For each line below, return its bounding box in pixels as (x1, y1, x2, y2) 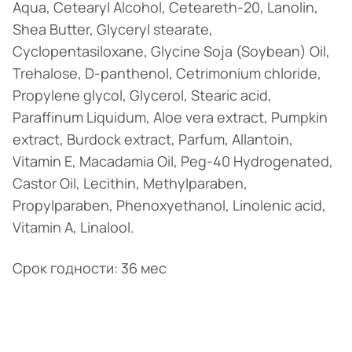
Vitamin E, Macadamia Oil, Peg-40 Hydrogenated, (13, 152, 333, 171)
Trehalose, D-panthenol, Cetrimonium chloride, (13, 64, 321, 83)
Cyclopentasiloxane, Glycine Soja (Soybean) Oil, (13, 42, 330, 61)
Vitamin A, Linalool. (13, 218, 134, 237)
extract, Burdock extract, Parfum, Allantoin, (13, 130, 293, 149)
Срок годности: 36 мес (13, 258, 167, 278)
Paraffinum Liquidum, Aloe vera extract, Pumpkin (13, 108, 328, 127)
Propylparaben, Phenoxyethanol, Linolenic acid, (13, 196, 326, 215)
